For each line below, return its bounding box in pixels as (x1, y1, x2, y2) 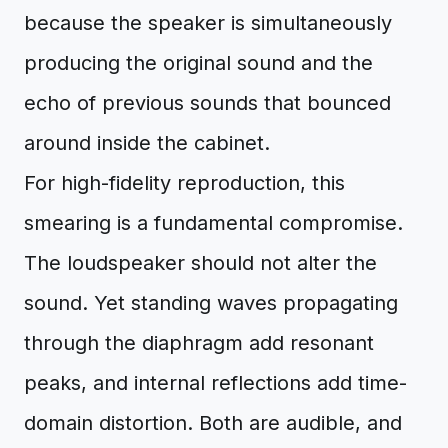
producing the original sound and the (24, 51, 373, 75)
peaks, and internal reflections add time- (24, 371, 407, 395)
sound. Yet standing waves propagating (24, 291, 398, 315)
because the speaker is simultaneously (24, 11, 392, 35)
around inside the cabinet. (24, 131, 270, 155)
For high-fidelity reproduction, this (24, 171, 345, 195)
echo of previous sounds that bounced (24, 91, 391, 115)
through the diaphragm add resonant (24, 331, 374, 355)
